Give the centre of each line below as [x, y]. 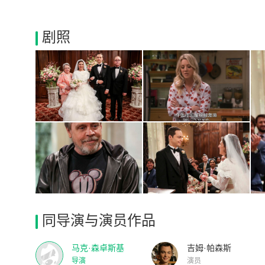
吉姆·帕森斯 [209, 248]
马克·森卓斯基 [98, 248]
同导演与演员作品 [99, 220]
